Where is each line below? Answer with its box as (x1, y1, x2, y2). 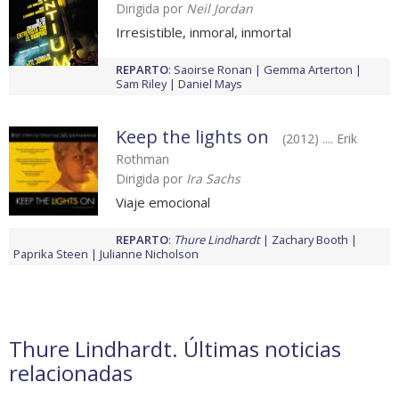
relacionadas (9, 358, 133, 388)
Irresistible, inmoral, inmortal (116, 23, 291, 42)
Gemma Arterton (264, 61, 353, 78)
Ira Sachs (186, 170, 240, 188)
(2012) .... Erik (282, 130, 357, 148)
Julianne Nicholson (100, 246, 199, 263)
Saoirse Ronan (174, 61, 252, 78)
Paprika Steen (13, 246, 88, 263)
